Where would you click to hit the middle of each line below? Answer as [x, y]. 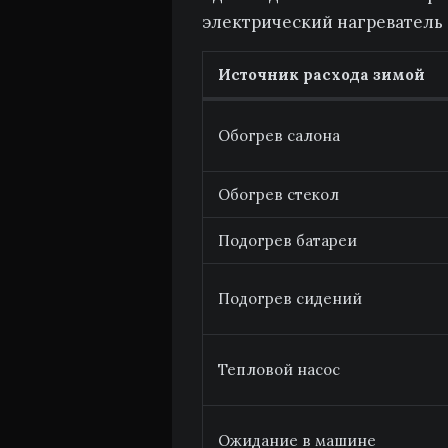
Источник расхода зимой [321, 74]
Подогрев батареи [287, 240]
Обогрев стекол [278, 194]
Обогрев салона [279, 135]
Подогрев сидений [290, 298]
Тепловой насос [279, 369]
